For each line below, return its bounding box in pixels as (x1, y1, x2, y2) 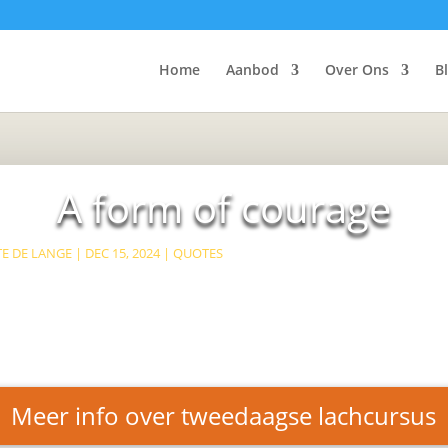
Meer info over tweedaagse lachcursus (11, 399, 437, 433)
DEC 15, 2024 (84, 243, 160, 262)
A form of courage (56, 179, 391, 235)
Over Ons (325, 60, 389, 79)
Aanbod (226, 60, 279, 79)
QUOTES (172, 243, 223, 262)
